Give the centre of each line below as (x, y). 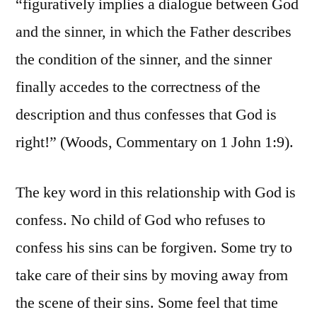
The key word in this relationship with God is (156, 193)
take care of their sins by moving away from (152, 276)
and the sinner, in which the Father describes (154, 32)
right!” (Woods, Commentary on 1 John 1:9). (155, 143)
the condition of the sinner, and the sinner (144, 60)
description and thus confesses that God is (146, 115)
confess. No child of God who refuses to (140, 220)
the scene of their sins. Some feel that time (147, 303)
